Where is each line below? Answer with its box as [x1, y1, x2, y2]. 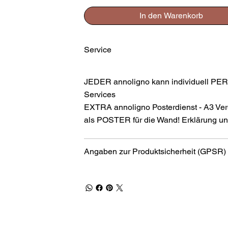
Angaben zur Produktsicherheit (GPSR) [84, 146, 226, 156]
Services [84, 89, 116, 99]
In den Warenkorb [139, 10, 203, 20]
